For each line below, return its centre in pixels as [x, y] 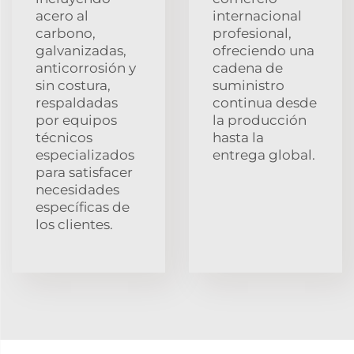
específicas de [83, 207]
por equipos [76, 120]
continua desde [265, 102]
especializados [85, 154]
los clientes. [74, 224]
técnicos [64, 137]
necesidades [77, 189]
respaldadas [77, 102]
